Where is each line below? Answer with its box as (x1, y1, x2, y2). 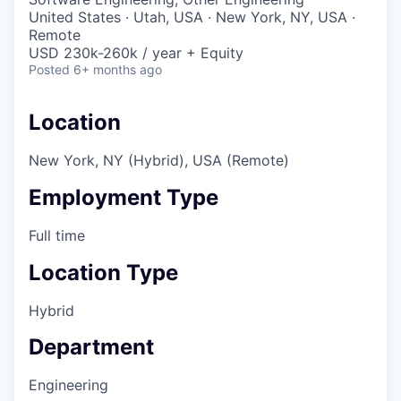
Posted (29, 62, 70, 77)
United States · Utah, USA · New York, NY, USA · (29, 8, 355, 26)
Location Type (29, 259, 178, 286)
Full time (29, 226, 85, 244)
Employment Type (29, 183, 218, 210)
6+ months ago (73, 62, 162, 77)
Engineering (29, 376, 108, 395)
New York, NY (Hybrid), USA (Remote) (29, 150, 289, 169)
